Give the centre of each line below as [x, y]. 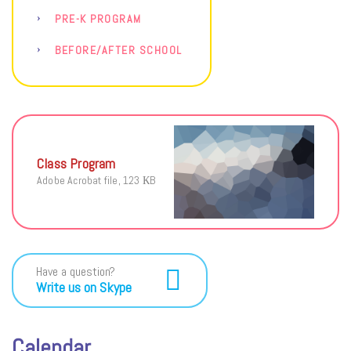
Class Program [76, 163]
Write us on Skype [84, 287]
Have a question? [76, 271]
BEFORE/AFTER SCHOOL [119, 50]
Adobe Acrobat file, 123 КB [96, 180]
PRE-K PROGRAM [98, 18]
